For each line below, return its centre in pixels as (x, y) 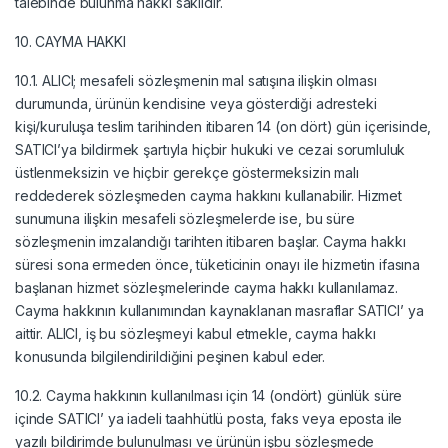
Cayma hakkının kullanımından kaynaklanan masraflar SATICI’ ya (219, 310)
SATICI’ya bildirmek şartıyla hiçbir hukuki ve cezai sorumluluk (210, 149)
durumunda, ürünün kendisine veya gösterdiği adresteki (196, 103)
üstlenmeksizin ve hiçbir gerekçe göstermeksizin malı (187, 172)
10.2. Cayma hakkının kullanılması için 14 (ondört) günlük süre (209, 395)
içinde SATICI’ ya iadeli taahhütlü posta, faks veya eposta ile (209, 418)
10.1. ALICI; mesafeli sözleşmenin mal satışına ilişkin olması (196, 80)
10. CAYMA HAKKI (70, 41)
